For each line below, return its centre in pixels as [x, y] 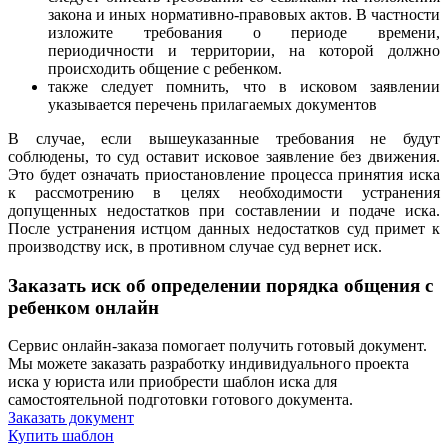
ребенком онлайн [83, 307]
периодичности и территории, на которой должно [244, 50]
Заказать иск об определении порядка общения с [220, 285]
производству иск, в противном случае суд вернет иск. [197, 246]
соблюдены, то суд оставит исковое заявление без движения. [224, 156]
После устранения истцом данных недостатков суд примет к [224, 228]
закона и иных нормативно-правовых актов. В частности [244, 14]
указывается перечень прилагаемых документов [212, 104]
